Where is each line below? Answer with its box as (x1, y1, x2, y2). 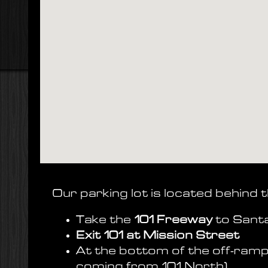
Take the (76, 215, 134, 226)
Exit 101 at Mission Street (76, 230, 239, 241)
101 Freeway (134, 215, 212, 226)
